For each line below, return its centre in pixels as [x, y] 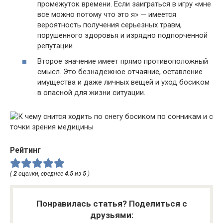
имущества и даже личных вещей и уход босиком [123, 82]
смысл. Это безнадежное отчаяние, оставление [120, 72]
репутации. [56, 46]
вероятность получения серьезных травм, [110, 25]
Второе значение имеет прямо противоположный [123, 61]
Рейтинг [25, 150]
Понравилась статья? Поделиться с [111, 203]
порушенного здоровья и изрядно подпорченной [122, 35]
